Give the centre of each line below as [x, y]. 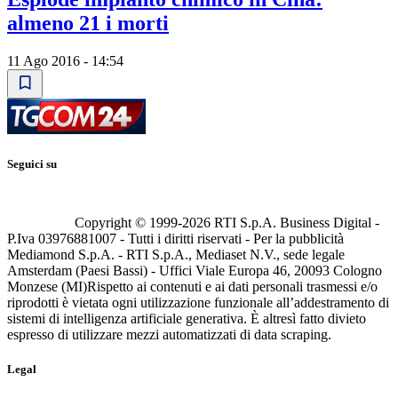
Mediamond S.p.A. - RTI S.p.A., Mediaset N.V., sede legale [176, 255]
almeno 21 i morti [88, 24]
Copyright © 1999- [128, 223]
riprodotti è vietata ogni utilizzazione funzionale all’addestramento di [198, 303]
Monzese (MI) [47, 287]
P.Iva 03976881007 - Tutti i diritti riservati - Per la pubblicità [175, 239]
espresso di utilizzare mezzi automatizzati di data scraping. [169, 335]
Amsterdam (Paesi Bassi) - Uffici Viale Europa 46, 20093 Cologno [195, 271]
